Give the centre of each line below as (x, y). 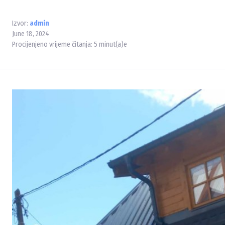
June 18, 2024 (31, 34)
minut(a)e (112, 45)
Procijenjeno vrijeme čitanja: (53, 45)
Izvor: (20, 23)
